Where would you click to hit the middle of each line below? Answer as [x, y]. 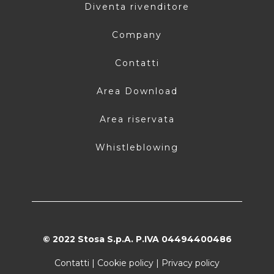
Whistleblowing [137, 147]
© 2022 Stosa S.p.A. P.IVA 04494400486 [137, 239]
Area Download [137, 91]
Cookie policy [125, 263]
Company [137, 35]
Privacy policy [191, 263]
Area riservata [137, 119]
